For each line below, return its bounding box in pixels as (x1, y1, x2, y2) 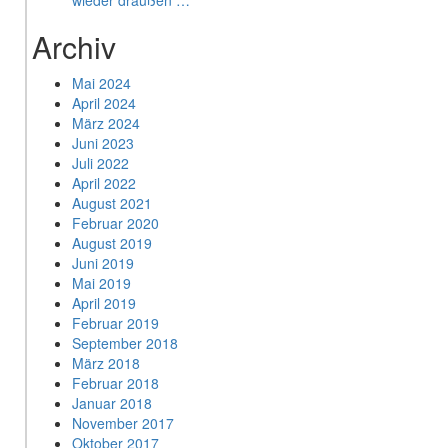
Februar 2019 (72, 313, 159, 334)
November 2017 (72, 413, 174, 434)
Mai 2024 (72, 73, 131, 94)
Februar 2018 (72, 373, 159, 394)
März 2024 (72, 113, 140, 134)
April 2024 (72, 93, 136, 114)
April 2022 (72, 173, 136, 194)
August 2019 (72, 233, 152, 254)
